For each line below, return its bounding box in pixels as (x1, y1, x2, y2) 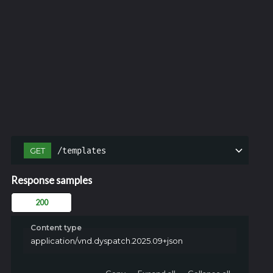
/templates (57, 145, 107, 156)
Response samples (11, 174, 93, 186)
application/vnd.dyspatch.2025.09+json (30, 235, 183, 246)
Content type (30, 223, 82, 233)
